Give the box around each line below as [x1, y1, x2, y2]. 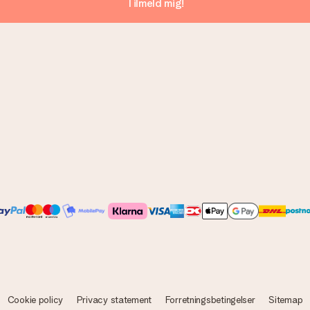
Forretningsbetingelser [165, 294, 255, 305]
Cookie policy [7, 294, 64, 305]
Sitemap [268, 294, 303, 305]
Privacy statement [76, 294, 152, 305]
